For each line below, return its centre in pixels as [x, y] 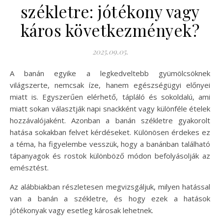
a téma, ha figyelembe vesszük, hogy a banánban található [110, 144]
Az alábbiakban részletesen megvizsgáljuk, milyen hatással [110, 186]
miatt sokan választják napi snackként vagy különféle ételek [110, 108]
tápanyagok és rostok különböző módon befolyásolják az [110, 155]
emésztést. [29, 167]
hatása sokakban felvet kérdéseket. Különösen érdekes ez [110, 132]
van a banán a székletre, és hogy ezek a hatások [110, 198]
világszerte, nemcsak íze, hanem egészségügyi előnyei [110, 85]
